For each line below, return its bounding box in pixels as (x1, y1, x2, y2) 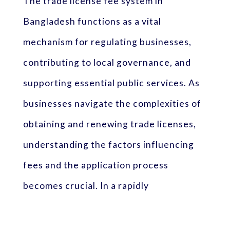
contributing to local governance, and (23, 56, 191, 68)
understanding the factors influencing (23, 139, 194, 150)
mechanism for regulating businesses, (23, 36, 191, 47)
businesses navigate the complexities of (23, 98, 201, 109)
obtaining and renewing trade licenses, (23, 118, 196, 129)
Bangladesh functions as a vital (23, 15, 161, 27)
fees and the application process (23, 159, 168, 170)
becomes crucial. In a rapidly (23, 180, 149, 191)
